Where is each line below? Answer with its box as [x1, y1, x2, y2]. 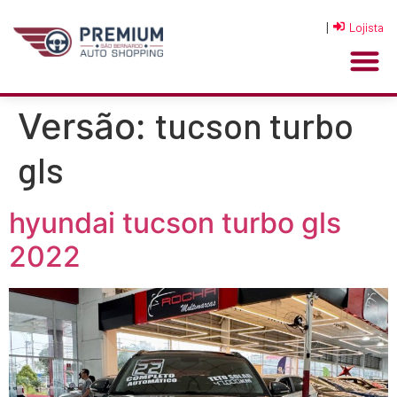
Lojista [348, 19, 384, 35]
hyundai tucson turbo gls [9, 205, 341, 240]
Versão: [18, 104, 155, 148]
